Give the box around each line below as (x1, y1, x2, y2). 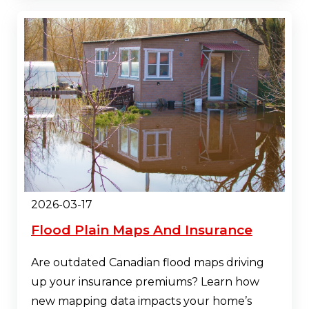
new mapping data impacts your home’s (31, 294, 252, 308)
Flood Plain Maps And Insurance (31, 221, 252, 238)
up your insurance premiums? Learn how (31, 275, 259, 288)
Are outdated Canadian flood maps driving (31, 255, 264, 269)
